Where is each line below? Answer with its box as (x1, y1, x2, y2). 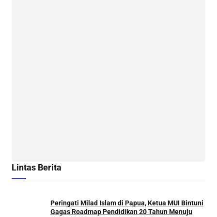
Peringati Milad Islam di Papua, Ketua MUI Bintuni (50, 199, 203, 207)
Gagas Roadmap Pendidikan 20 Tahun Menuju (50, 208, 192, 216)
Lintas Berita (12, 162, 62, 172)
